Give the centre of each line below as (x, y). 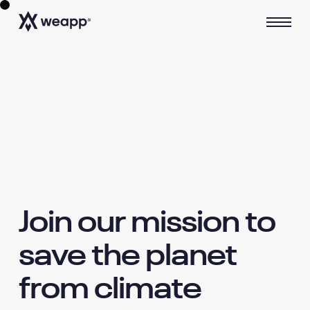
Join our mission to (147, 224)
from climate (110, 290)
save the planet (128, 257)
